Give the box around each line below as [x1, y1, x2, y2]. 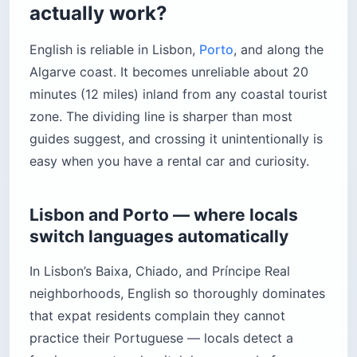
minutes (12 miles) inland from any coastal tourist [29, 85, 328, 102]
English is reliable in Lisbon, [29, 41, 199, 57]
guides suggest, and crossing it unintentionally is [29, 130, 323, 147]
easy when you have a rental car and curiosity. [29, 152, 309, 169]
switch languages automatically [29, 226, 288, 246]
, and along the [233, 41, 324, 57]
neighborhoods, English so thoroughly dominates [29, 284, 325, 301]
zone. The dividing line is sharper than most [29, 108, 292, 124]
